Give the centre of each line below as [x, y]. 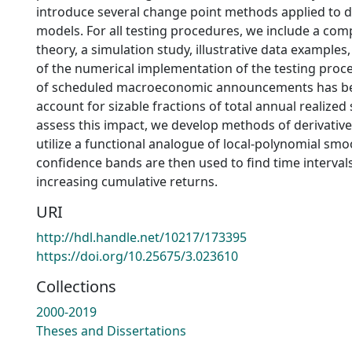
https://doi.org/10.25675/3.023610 [137, 256]
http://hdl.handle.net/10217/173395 [141, 237]
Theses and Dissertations [111, 331]
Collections [76, 286]
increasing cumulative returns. [127, 181]
